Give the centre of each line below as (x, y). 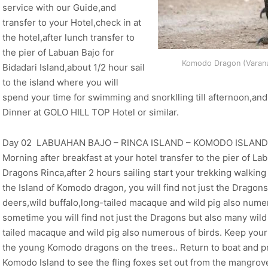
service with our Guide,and (59, 8)
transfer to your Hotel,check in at (72, 23)
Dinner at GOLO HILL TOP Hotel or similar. (91, 112)
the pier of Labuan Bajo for (58, 53)
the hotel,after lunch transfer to (68, 38)
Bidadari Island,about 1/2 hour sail (74, 68)
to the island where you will (60, 83)
